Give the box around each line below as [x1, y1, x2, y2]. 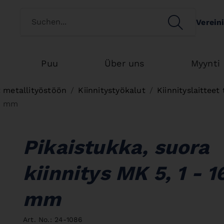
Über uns [104, 58, 144, 68]
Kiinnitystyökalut [78, 85, 145, 95]
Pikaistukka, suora [23, 135, 209, 159]
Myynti [190, 58, 220, 68]
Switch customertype [7, 13, 93, 23]
